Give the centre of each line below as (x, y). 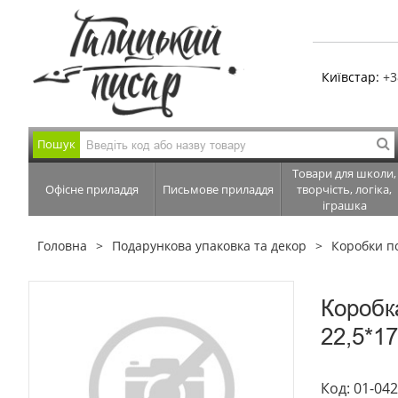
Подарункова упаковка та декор (209, 246)
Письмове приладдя (218, 190)
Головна (62, 246)
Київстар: (352, 77)
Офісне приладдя (92, 190)
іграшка (344, 206)
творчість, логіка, (345, 190)
